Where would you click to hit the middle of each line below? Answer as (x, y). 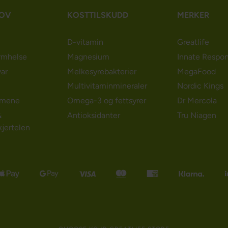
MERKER (193, 15)
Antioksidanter (94, 115)
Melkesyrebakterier (102, 71)
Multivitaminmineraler (107, 86)
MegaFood (196, 71)
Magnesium (89, 56)
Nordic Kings (200, 86)
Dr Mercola (197, 101)
